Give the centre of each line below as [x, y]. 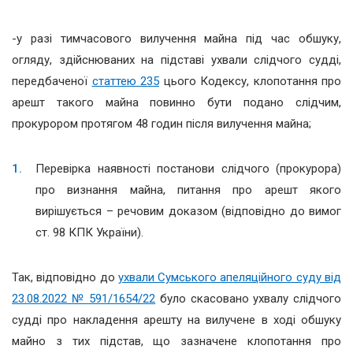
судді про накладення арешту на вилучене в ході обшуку [176, 320]
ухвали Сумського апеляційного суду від [230, 278]
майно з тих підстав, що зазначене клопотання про [176, 342]
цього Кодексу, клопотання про [250, 82]
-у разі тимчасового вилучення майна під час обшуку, [176, 39]
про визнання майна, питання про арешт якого [188, 190]
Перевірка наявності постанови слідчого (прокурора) [188, 169]
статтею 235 [125, 82]
